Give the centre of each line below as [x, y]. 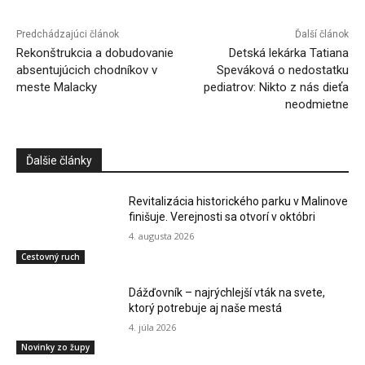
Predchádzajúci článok [68, 35]
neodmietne [317, 105]
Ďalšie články [59, 161]
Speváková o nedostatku [282, 70]
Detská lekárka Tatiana [288, 53]
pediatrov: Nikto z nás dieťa [276, 88]
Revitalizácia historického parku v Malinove [239, 202]
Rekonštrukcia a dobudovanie [95, 53]
